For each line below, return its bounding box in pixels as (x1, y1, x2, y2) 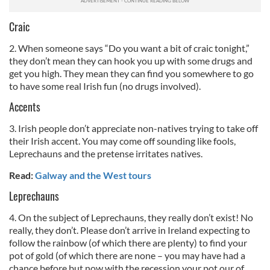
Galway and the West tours (35, 169, 151, 181)
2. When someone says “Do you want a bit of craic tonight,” (9, 42, 250, 54)
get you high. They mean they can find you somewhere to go (9, 67, 254, 79)
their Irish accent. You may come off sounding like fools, (9, 135, 237, 146)
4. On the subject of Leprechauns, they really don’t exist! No (9, 212, 253, 223)
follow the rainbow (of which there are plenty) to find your (9, 237, 247, 248)
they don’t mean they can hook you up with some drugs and (9, 55, 253, 66)
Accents (9, 99, 40, 115)
